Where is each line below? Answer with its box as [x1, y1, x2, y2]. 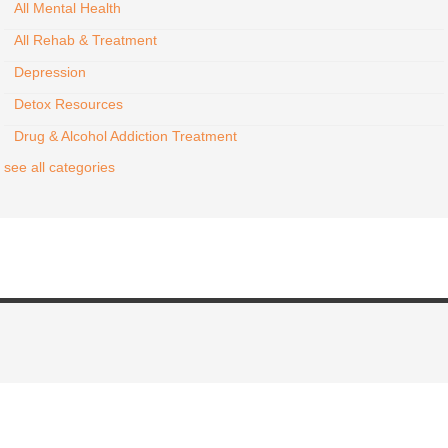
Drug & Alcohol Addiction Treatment [14, 128, 237, 144]
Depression [14, 64, 86, 80]
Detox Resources [14, 96, 123, 112]
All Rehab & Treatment [14, 32, 157, 48]
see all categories [4, 159, 115, 175]
